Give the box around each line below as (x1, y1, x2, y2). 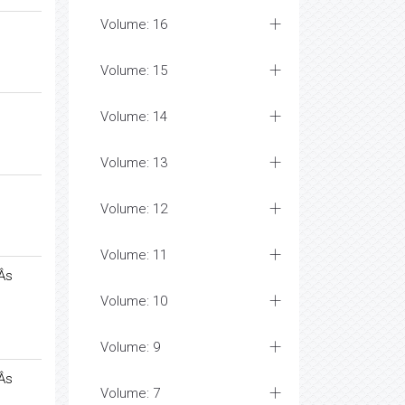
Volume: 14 (100, 108, 167, 125)
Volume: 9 (100, 339, 160, 355)
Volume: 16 (100, 16, 167, 33)
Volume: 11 (100, 247, 167, 263)
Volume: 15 (100, 62, 167, 79)
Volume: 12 (100, 201, 167, 217)
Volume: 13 (100, 155, 167, 171)
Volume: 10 (100, 293, 167, 309)
